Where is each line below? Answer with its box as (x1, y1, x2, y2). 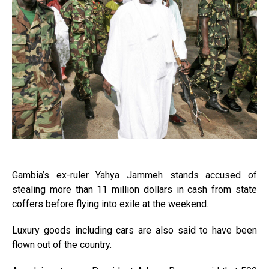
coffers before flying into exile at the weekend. (12, 198, 208, 210)
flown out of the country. (12, 239, 112, 250)
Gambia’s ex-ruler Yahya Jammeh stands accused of (12, 169, 257, 181)
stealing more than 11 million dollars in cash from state (12, 184, 257, 195)
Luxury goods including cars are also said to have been (12, 225, 257, 236)
